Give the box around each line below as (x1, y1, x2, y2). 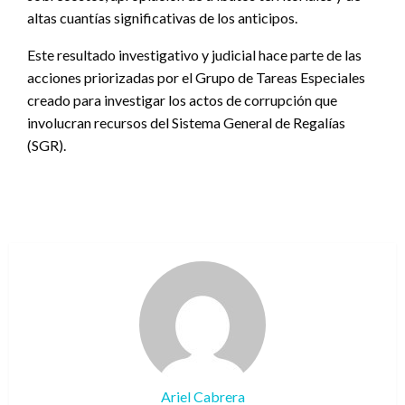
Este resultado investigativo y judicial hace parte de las (27, 45, 362, 63)
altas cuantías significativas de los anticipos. (27, 8, 297, 26)
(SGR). (27, 136, 66, 154)
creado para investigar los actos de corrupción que (27, 90, 337, 108)
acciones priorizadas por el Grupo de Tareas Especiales (27, 68, 365, 86)
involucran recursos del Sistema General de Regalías (27, 113, 345, 131)
